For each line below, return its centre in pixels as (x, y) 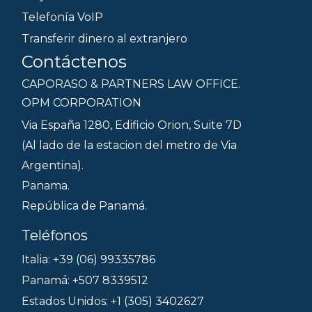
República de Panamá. (84, 206)
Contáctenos (74, 62)
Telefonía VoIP (62, 17)
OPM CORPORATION (81, 103)
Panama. (46, 186)
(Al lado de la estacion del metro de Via (129, 146)
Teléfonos (55, 236)
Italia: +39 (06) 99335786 (88, 260)
